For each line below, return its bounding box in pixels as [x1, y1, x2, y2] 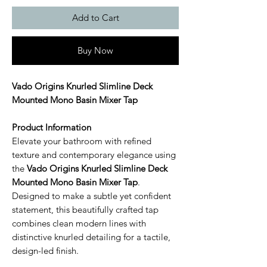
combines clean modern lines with [12, 217, 146, 229]
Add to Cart [72, 11, 119, 23]
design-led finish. [12, 244, 79, 256]
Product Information [12, 121, 91, 133]
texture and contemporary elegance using [12, 148, 176, 160]
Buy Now [77, 44, 113, 56]
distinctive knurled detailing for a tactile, [12, 231, 170, 243]
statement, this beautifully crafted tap [12, 203, 159, 215]
